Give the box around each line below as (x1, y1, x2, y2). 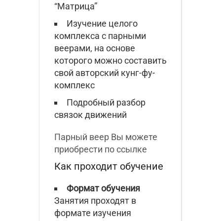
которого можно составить (54, 55, 167, 66)
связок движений (54, 109, 127, 120)
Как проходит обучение (54, 160, 163, 172)
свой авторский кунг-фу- (54, 67, 155, 78)
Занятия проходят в (54, 195, 136, 206)
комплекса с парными (54, 30, 146, 41)
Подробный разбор (67, 97, 146, 108)
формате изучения (54, 207, 131, 218)
